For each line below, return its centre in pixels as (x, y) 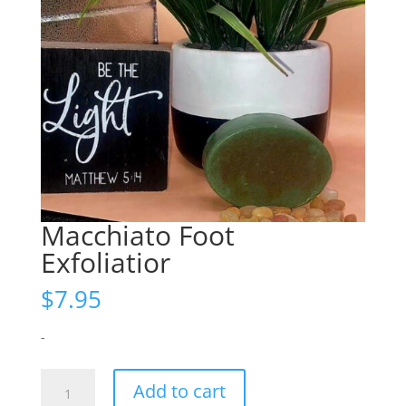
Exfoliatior (105, 263)
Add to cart (179, 391)
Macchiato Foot (137, 236)
